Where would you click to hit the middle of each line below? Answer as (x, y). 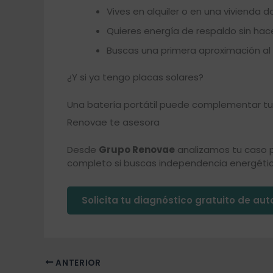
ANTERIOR (77, 263)
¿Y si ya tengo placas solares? (135, 77)
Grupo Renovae (136, 149)
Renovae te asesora (113, 122)
